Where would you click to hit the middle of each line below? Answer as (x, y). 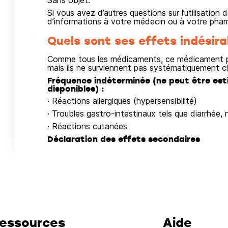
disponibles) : (76, 89)
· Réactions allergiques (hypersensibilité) (122, 101)
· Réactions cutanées (87, 126)
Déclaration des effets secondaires (123, 139)
